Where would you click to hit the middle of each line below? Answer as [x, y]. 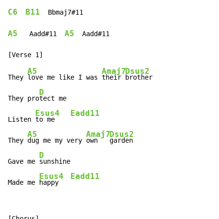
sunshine [55, 162]
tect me [53, 99]
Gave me [23, 162]
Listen [22, 120]
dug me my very [57, 141]
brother [139, 77]
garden [121, 141]
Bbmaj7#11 [62, 12]
